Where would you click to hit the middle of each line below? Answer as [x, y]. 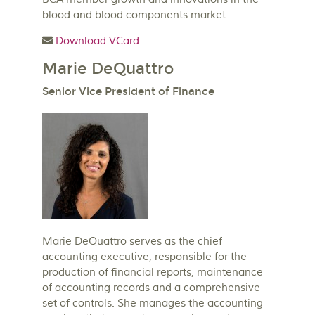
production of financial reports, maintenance [153, 272]
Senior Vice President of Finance [128, 91]
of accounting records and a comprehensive [151, 288]
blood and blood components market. [135, 15]
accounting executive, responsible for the [144, 257]
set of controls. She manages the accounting [153, 303]
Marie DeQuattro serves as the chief [132, 241]
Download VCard [97, 41]
